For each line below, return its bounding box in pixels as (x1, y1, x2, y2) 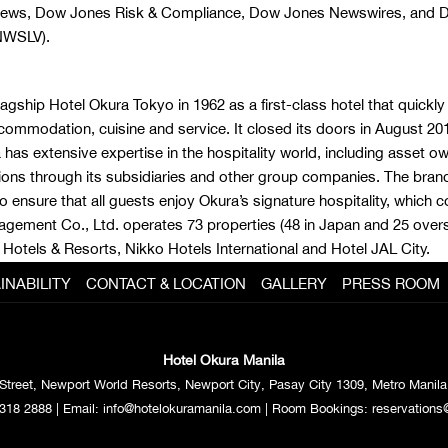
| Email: (51, 400, 103, 416)
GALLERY (260, 274, 327, 292)
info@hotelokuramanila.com (102, 400, 261, 416)
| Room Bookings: (260, 400, 372, 416)
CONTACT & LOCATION (85, 274, 246, 292)
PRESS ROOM (341, 274, 440, 292)
